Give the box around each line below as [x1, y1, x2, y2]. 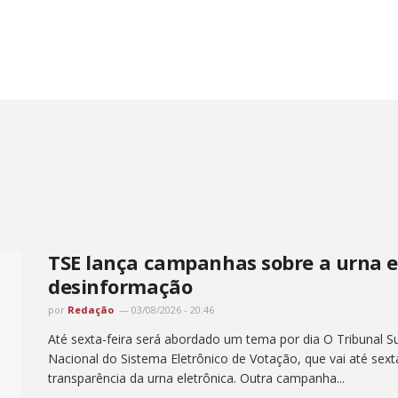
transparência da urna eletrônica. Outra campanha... [48, 370, 345, 387]
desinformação [48, 273, 197, 300]
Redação [68, 303, 114, 317]
